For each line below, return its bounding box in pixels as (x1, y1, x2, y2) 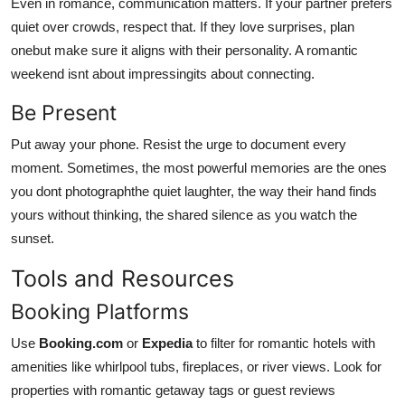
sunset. (11, 230, 54, 246)
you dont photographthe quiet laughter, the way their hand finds (11, 183, 377, 199)
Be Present (11, 99, 117, 126)
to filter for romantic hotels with (193, 334, 375, 351)
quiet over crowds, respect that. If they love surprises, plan (11, 18, 354, 34)
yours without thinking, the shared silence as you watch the (11, 206, 357, 222)
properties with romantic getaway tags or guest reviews (11, 381, 335, 398)
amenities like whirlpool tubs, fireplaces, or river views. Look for (11, 358, 381, 374)
